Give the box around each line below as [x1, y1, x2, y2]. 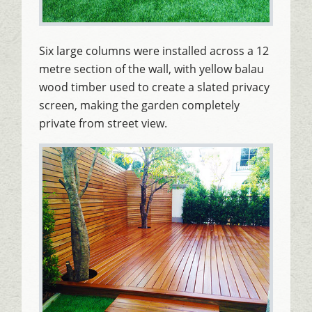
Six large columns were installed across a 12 [39, 42, 270, 58]
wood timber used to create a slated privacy [39, 79, 270, 95]
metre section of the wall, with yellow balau [39, 61, 265, 77]
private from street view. [39, 115, 171, 131]
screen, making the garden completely [39, 97, 240, 113]
